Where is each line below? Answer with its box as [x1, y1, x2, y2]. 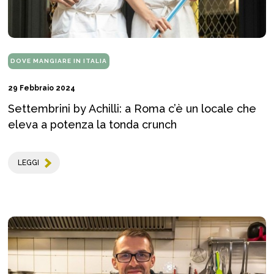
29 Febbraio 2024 [8, 84, 75, 93]
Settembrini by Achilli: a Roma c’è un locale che [8, 102, 256, 116]
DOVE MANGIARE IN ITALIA [10, 57, 107, 65]
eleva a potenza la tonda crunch [8, 118, 177, 131]
